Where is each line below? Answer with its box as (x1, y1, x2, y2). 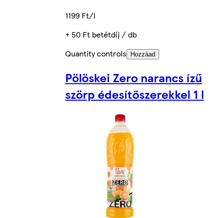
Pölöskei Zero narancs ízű (65, 69, 202, 86)
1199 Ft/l (65, 9, 95, 21)
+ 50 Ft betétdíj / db (65, 28, 137, 40)
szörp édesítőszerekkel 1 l (65, 85, 204, 102)
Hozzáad (130, 50, 155, 58)
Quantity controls (65, 47, 127, 59)
